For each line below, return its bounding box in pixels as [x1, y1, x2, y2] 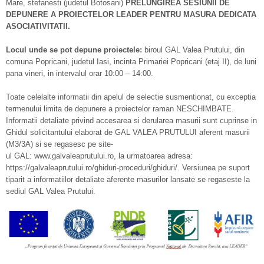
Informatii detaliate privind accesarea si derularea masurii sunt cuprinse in [6, 116, 257, 125]
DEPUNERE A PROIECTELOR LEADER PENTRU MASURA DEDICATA [6, 10, 256, 19]
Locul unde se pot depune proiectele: [6, 45, 142, 54]
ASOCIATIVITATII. [6, 22, 70, 31]
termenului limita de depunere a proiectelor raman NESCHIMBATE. [6, 104, 234, 113]
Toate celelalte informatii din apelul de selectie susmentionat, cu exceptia [6, 93, 256, 101]
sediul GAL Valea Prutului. [6, 187, 95, 196]
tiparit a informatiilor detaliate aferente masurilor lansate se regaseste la [6, 175, 250, 184]
